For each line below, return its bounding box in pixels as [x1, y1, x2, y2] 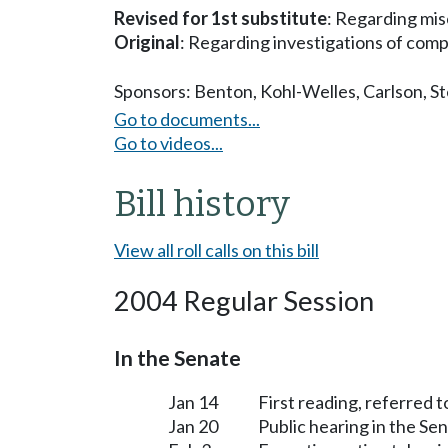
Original [114, 31, 180, 53]
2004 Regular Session [114, 283, 374, 317]
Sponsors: [114, 80, 194, 102]
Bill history [114, 182, 290, 225]
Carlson [363, 80, 423, 102]
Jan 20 [168, 414, 218, 437]
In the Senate [114, 344, 241, 371]
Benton [194, 80, 253, 102]
